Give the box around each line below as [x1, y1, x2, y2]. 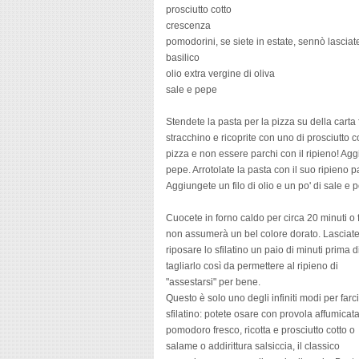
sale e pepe [166, 84, 217, 95]
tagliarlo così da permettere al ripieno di [166, 260, 338, 272]
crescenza [166, 20, 211, 31]
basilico [166, 52, 200, 63]
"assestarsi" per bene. [166, 276, 260, 288]
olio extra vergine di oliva [166, 68, 275, 79]
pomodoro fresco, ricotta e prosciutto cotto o [166, 325, 355, 336]
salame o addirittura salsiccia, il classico [166, 341, 340, 352]
